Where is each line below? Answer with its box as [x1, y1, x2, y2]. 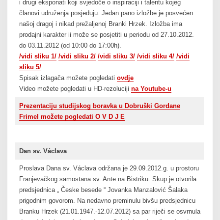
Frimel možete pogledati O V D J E [19, 113, 125, 121]
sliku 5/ [19, 63, 41, 71]
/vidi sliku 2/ [58, 53, 96, 60]
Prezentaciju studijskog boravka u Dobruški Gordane [19, 102, 180, 110]
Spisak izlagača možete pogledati [19, 74, 117, 82]
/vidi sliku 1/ [19, 53, 56, 60]
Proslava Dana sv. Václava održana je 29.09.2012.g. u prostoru [19, 165, 199, 172]
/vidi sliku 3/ [97, 53, 135, 60]
